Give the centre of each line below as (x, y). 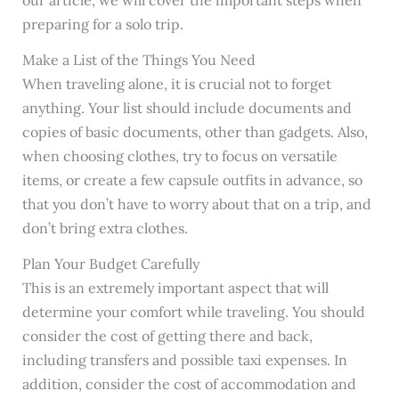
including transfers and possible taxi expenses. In (184, 360)
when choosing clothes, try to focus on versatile (179, 156)
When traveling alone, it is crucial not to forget (176, 84)
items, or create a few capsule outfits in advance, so (192, 180)
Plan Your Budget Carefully (110, 264)
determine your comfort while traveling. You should (193, 312)
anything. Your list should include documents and (187, 108)
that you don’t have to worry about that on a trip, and (196, 204)
